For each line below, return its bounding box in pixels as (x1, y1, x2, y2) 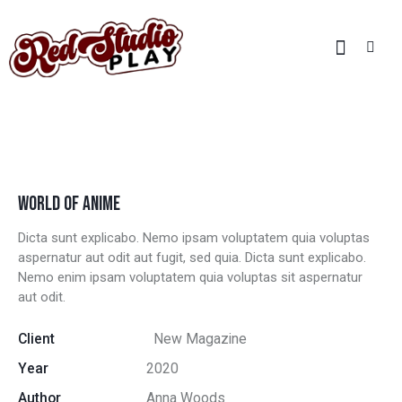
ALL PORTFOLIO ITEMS (85, 129, 201, 147)
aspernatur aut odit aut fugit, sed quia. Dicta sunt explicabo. (18, 249, 366, 267)
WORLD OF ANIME (18, 192, 120, 217)
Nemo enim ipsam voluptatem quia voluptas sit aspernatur (18, 269, 363, 286)
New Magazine (153, 330, 247, 348)
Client (18, 330, 55, 348)
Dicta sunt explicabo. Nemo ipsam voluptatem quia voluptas (18, 230, 370, 247)
